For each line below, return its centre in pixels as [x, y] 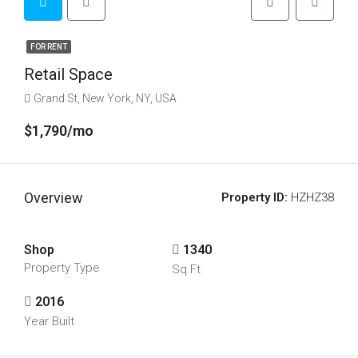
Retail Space [68, 74]
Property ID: [255, 197]
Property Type [62, 268]
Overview [54, 198]
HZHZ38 [311, 197]
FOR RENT [49, 47]
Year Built [49, 321]
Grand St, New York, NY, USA [105, 98]
